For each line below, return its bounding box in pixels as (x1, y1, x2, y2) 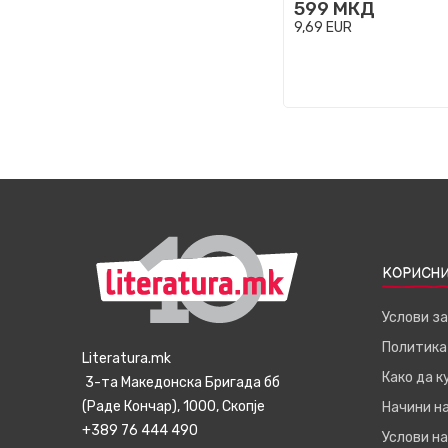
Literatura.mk (82, 350, 171, 367)
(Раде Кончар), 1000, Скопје (82, 398, 265, 415)
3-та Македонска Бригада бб (82, 374, 280, 391)
